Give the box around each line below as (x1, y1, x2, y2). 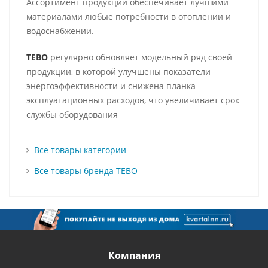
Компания (108, 249, 160, 262)
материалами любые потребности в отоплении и (26, 11, 231, 22)
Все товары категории (34, 144, 126, 156)
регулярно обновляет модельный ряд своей (48, 51, 232, 63)
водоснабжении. (26, 25, 94, 36)
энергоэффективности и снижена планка (26, 80, 196, 92)
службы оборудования (26, 109, 118, 120)
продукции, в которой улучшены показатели (26, 66, 211, 77)
